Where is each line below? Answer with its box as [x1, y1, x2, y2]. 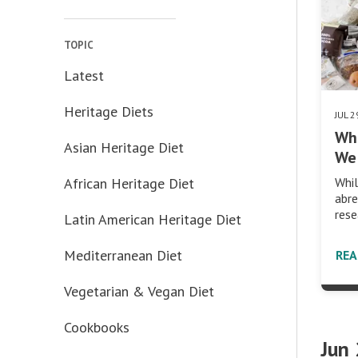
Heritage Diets [64, 102, 153, 121]
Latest [64, 66, 104, 85]
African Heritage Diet [64, 174, 194, 193]
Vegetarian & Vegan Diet [64, 282, 214, 300]
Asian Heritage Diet [64, 138, 184, 157]
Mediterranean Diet [64, 246, 182, 265]
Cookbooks [64, 318, 129, 336]
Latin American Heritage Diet [64, 210, 241, 229]
